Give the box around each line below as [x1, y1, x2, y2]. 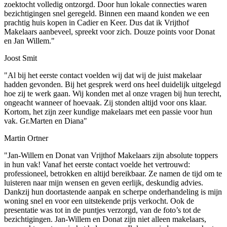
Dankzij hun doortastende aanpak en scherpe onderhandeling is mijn [4, 187, 222, 197]
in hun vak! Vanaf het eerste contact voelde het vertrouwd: [4, 160, 190, 169]
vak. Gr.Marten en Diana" [4, 117, 87, 126]
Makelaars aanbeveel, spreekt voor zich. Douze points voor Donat [4, 27, 215, 36]
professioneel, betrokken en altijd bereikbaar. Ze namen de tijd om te [4, 169, 222, 178]
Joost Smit [4, 54, 37, 63]
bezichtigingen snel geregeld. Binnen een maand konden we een [4, 9, 209, 18]
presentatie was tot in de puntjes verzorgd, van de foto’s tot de [4, 206, 201, 215]
